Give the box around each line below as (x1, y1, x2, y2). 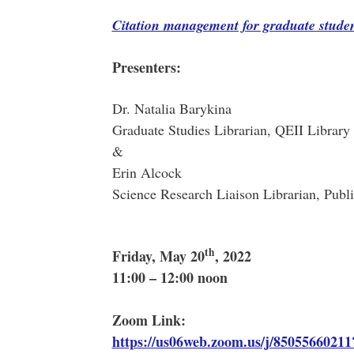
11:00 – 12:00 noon (111, 267, 228, 288)
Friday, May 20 (111, 246, 205, 266)
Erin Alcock (111, 163, 182, 182)
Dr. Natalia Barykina (111, 99, 232, 118)
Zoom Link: (111, 310, 186, 330)
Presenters (111, 57, 176, 77)
